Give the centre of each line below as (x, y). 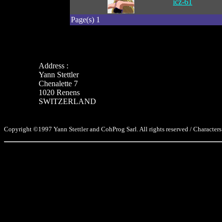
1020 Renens (59, 92)
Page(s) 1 (85, 19)
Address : (53, 65)
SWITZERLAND (67, 101)
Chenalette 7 (58, 83)
